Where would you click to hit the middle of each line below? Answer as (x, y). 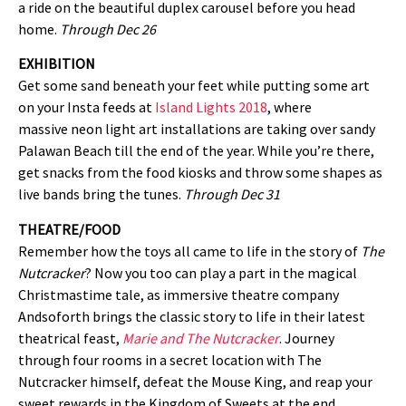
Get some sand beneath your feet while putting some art (194, 86)
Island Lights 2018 (211, 107)
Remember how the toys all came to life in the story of (189, 251)
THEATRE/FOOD (69, 229)
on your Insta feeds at (87, 107)
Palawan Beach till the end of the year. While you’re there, (196, 151)
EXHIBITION (57, 64)
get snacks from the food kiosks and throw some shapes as (200, 173)
